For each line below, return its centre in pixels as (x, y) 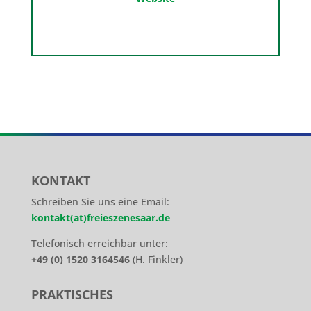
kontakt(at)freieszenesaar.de (100, 218)
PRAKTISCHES (72, 294)
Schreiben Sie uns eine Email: (100, 202)
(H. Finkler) (156, 259)
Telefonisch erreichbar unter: (99, 243)
